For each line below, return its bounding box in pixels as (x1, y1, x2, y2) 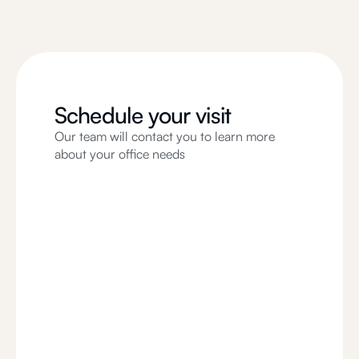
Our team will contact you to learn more (54, 127, 275, 144)
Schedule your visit (54, 100, 232, 129)
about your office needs (54, 145, 185, 162)
